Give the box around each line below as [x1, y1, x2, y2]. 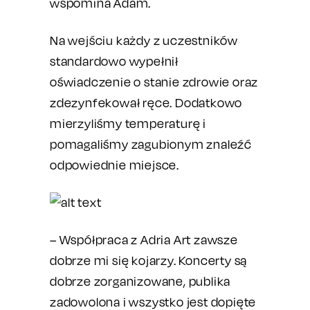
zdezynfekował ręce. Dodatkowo [50, 95, 243, 110]
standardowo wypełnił [50, 54, 179, 69]
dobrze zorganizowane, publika [50, 274, 231, 289]
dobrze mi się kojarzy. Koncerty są [50, 253, 248, 268]
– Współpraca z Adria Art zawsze [50, 232, 238, 247]
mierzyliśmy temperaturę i [50, 116, 207, 131]
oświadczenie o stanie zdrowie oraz [50, 75, 259, 89]
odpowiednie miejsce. [50, 158, 180, 172]
